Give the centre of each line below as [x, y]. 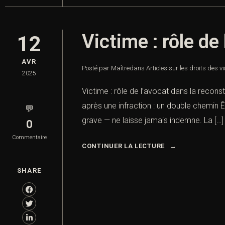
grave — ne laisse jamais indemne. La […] [153, 121]
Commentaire [29, 138]
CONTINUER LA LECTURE [123, 146]
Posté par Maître [106, 68]
